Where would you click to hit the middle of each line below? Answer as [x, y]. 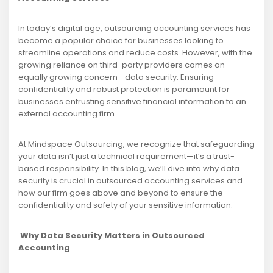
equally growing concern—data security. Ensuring [116, 77]
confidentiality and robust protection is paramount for [124, 90]
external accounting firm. [67, 114]
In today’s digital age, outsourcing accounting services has [134, 29]
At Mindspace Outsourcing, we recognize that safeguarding [136, 144]
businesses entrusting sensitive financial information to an [132, 102]
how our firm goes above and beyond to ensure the [121, 193]
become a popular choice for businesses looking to [121, 41]
